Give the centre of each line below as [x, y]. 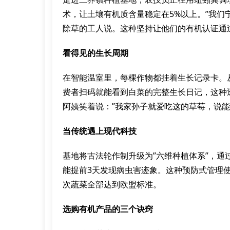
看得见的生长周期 [95, 53]
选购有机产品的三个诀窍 [108, 209]
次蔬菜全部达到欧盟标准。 [112, 184]
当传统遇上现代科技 [100, 131]
